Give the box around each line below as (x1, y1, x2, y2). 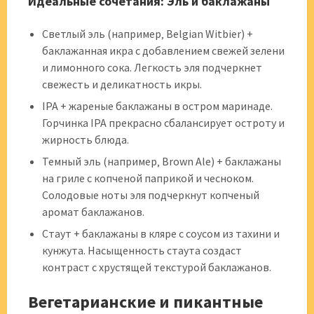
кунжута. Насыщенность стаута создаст (42, 243, 242, 257)
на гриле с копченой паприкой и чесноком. (42, 171, 254, 185)
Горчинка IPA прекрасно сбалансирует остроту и (42, 116, 285, 130)
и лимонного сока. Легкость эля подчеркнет (42, 60, 262, 74)
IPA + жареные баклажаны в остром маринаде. (42, 99, 273, 113)
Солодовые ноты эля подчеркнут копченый (42, 188, 259, 202)
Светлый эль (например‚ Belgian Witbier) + (42, 27, 253, 41)
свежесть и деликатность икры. (42, 77, 202, 91)
